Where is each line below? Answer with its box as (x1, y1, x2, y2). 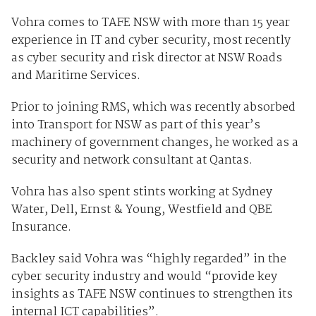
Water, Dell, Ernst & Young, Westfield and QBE (11, 200, 272, 219)
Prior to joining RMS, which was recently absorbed (11, 97, 296, 117)
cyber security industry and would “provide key (11, 267, 277, 286)
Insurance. (11, 217, 71, 237)
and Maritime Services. (11, 66, 140, 85)
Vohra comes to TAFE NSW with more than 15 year (11, 13, 290, 32)
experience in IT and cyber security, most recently (11, 30, 291, 50)
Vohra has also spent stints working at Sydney (11, 182, 272, 202)
